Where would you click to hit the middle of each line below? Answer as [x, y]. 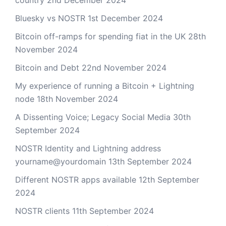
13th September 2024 [150, 161]
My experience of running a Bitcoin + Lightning [105, 86]
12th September [169, 179]
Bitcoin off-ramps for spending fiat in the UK [100, 36]
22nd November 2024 [124, 67]
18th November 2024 [77, 99]
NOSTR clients [42, 211]
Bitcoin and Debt [47, 67]
